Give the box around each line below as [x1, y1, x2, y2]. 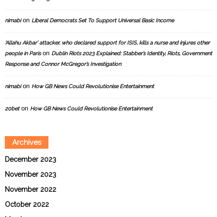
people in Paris [5, 50, 41, 57]
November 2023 [5, 170, 56, 179]
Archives [12, 138, 41, 147]
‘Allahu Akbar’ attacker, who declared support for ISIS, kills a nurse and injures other [5, 40, 210, 46]
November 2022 [5, 186, 56, 194]
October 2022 [5, 201, 49, 209]
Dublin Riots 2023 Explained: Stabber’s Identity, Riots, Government [51, 50, 212, 57]
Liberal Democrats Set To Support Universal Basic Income [31, 17, 174, 24]
